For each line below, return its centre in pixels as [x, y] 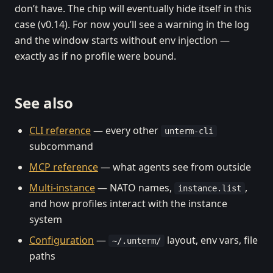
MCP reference [64, 167]
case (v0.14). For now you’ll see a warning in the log [132, 24]
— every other [126, 130]
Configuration [62, 240]
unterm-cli [189, 131]
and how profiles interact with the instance [128, 204]
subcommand [61, 146]
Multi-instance [62, 188]
